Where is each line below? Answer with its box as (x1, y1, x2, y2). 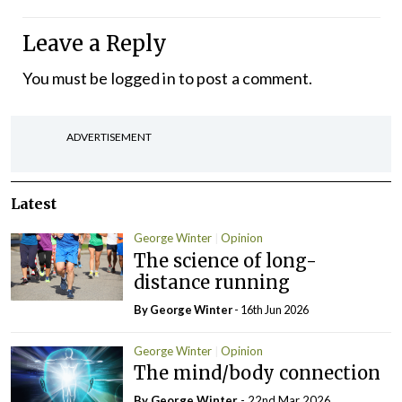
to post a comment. (175, 68, 313, 88)
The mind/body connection (134, 362, 381, 384)
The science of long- (134, 249, 318, 272)
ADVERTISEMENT (66, 130, 152, 144)
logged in (110, 68, 176, 88)
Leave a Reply (22, 31, 167, 57)
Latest (11, 195, 57, 213)
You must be (22, 68, 111, 88)
